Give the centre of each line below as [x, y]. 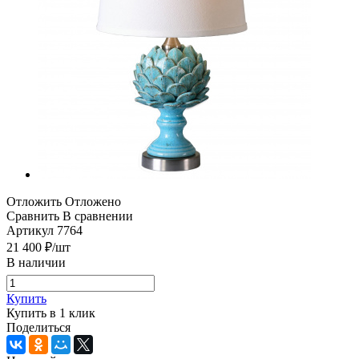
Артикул [30, 230]
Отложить [34, 201]
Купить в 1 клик [51, 313]
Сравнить [33, 216]
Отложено [93, 201]
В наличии [36, 262]
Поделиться [38, 327]
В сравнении [98, 216]
